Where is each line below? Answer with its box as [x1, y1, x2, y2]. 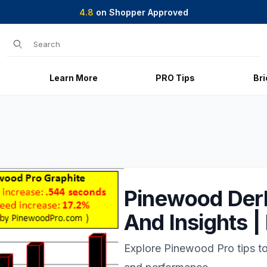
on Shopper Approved [93, 7, 188, 17]
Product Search [6, 32, 100, 48]
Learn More [49, 72, 98, 83]
